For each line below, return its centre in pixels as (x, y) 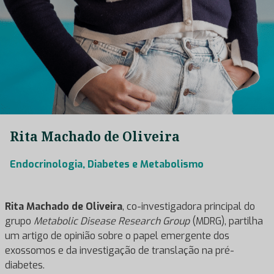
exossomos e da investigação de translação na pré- (120, 250)
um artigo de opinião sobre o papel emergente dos (117, 235)
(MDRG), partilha (226, 221)
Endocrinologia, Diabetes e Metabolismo (107, 164)
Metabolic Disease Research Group (112, 221)
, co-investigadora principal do (189, 206)
